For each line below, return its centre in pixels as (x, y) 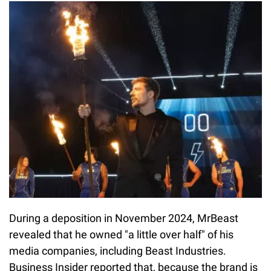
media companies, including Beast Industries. (118, 251)
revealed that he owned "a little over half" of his (121, 235)
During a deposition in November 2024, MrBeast (124, 218)
